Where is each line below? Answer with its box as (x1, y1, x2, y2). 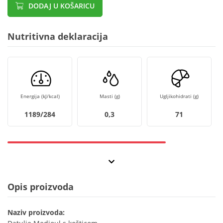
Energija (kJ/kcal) (20, 93, 60, 100)
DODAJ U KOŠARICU (26, 1, 95, 11)
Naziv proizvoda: (7, 208, 65, 218)
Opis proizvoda (7, 181, 74, 193)
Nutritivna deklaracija (7, 30, 108, 43)
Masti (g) (99, 93, 120, 100)
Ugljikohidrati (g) (160, 93, 199, 100)
